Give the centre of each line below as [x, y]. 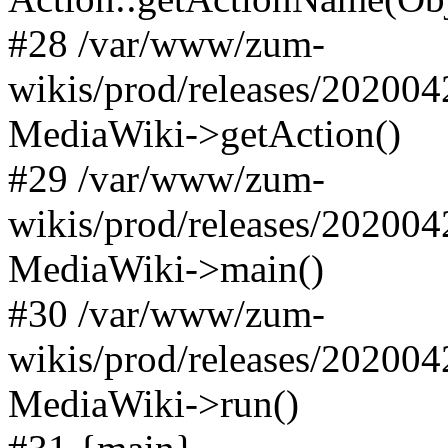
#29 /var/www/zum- [166, 178]
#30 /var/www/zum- [166, 313]
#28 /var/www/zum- [166, 43]
